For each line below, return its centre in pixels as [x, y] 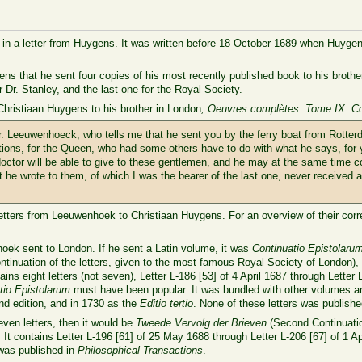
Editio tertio [167, 303]
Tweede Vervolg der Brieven [202, 322]
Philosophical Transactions [141, 350]
